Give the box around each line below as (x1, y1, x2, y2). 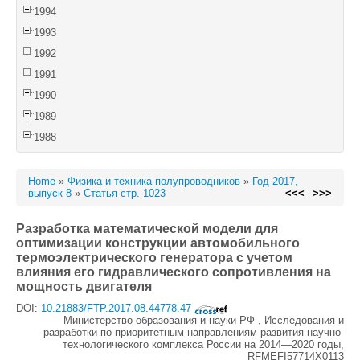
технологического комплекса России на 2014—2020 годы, (63, 338, 344, 350)
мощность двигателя (16, 280, 152, 293)
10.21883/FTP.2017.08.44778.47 (41, 302, 194, 314)
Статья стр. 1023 (84, 187, 166, 199)
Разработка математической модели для (16, 222, 278, 235)
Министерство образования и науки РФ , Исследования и (63, 314, 344, 326)
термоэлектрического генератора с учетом (16, 251, 292, 264)
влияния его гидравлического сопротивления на (16, 265, 331, 279)
